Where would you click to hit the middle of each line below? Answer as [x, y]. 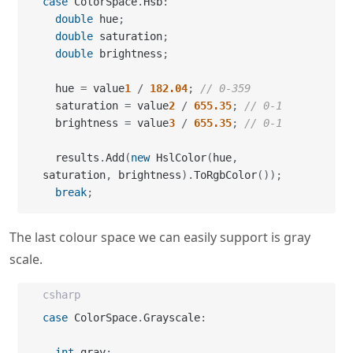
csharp [61, 295]
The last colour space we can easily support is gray [160, 237]
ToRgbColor [225, 175]
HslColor [178, 158]
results [77, 158]
